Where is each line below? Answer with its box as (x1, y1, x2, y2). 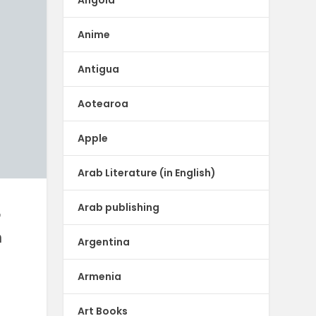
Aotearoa (78, 96, 129, 111)
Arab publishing (78, 200, 160, 214)
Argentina (78, 234, 130, 249)
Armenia (78, 269, 122, 284)
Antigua (78, 61, 120, 76)
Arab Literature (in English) (78, 165, 217, 180)
